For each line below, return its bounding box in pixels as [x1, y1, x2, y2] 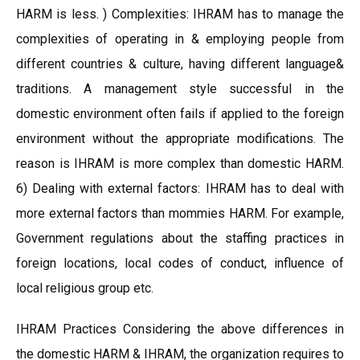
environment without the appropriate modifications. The [16, 131, 344, 146]
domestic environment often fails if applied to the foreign [16, 106, 344, 121]
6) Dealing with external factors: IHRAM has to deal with [16, 181, 344, 196]
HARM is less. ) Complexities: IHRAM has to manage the [16, 6, 344, 22]
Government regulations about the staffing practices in [16, 231, 344, 246]
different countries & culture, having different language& [16, 56, 344, 72]
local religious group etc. [16, 280, 153, 296]
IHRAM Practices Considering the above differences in [16, 321, 344, 337]
